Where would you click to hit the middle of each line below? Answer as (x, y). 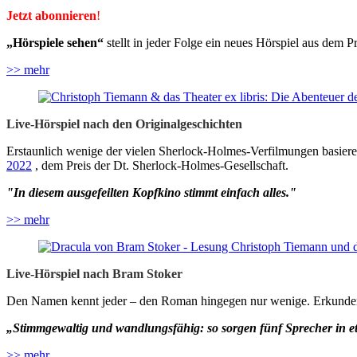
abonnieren (66, 16)
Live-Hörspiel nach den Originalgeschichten (124, 124)
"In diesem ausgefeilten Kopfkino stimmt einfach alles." (151, 193)
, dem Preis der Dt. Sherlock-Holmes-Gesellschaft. (162, 166)
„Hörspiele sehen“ (55, 43)
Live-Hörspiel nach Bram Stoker (94, 274)
